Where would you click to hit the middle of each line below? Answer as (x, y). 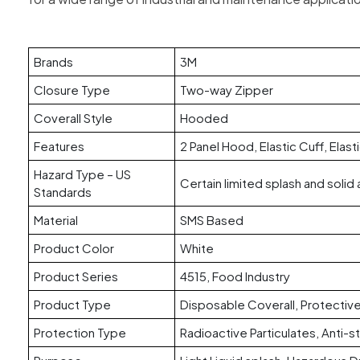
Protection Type (80, 332)
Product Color (74, 248)
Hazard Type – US (82, 174)
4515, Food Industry (235, 276)
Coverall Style (73, 118)
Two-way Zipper (227, 90)
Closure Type (72, 90)
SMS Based (212, 220)
